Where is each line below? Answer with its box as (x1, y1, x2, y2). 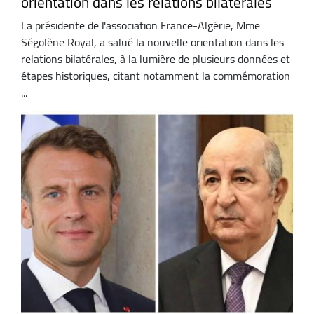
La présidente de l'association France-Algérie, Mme (21, 15, 260, 36)
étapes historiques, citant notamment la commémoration (21, 65, 290, 87)
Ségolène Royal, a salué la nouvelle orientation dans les (21, 32, 284, 53)
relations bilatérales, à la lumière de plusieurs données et (21, 48, 290, 70)
